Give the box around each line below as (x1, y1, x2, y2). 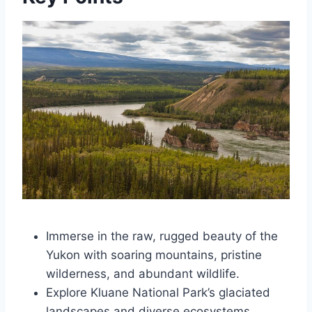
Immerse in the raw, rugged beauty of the (46, 229, 278, 243)
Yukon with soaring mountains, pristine (46, 248, 262, 262)
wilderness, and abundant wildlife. (46, 267, 240, 281)
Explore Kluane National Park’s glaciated (46, 286, 270, 299)
